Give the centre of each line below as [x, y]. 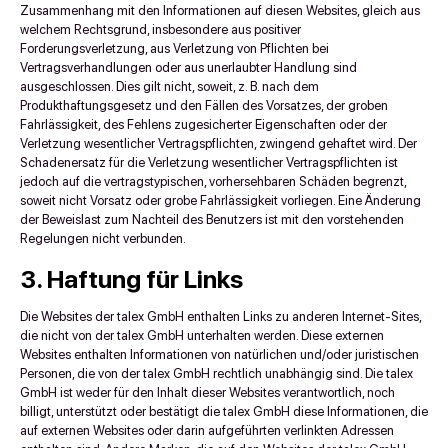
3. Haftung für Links [131, 279]
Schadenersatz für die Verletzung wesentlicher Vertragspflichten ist [209, 162]
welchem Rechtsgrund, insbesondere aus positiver [160, 29]
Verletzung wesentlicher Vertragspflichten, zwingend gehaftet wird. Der [218, 143]
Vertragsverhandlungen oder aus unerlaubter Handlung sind [188, 67]
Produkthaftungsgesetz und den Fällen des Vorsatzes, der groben [204, 105]
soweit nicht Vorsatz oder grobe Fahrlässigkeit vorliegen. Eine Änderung [220, 200]
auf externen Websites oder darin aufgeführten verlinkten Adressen [207, 430]
